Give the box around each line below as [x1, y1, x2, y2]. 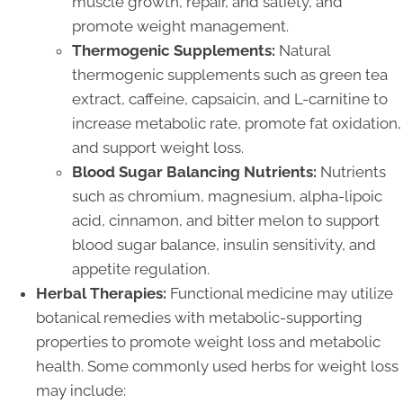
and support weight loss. [72, 138, 244, 157]
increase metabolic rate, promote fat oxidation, [72, 113, 401, 132]
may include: [36, 381, 126, 399]
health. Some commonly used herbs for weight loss [36, 356, 399, 375]
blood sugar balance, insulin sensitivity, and [72, 235, 376, 254]
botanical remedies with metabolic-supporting [36, 308, 363, 327]
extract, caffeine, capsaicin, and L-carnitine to [72, 89, 388, 108]
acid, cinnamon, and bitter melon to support [72, 210, 380, 229]
